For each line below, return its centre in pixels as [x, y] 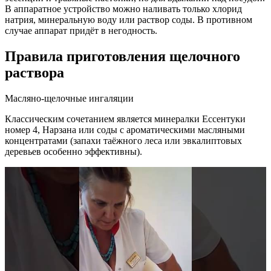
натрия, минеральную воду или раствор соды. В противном [129, 20]
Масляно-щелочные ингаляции [69, 99]
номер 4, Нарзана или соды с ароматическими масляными [125, 130]
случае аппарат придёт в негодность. [81, 31]
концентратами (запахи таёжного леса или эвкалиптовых [123, 141]
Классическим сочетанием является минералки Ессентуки [125, 119]
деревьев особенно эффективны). [73, 152]
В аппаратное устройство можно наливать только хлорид [123, 9]
